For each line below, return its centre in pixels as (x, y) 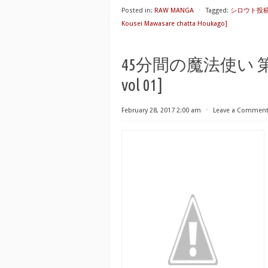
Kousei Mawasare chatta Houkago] (174, 24)
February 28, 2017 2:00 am (161, 110)
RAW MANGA (174, 10)
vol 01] (142, 85)
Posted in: (137, 10)
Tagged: (217, 10)
